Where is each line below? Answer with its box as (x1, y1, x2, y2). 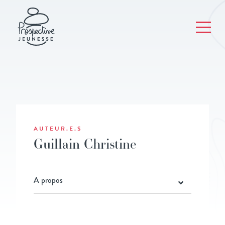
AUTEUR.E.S (34, 124, 82, 133)
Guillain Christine (34, 134, 137, 153)
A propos (34, 174, 63, 186)
